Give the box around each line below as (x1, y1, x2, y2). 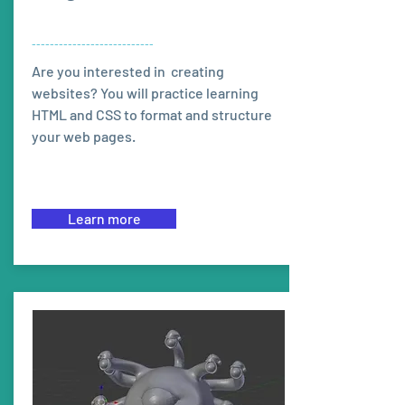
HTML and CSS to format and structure (32, 106, 272, 123)
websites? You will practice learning (32, 84, 259, 101)
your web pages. (32, 127, 136, 145)
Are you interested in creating (32, 62, 227, 80)
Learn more (67, 210, 141, 227)
